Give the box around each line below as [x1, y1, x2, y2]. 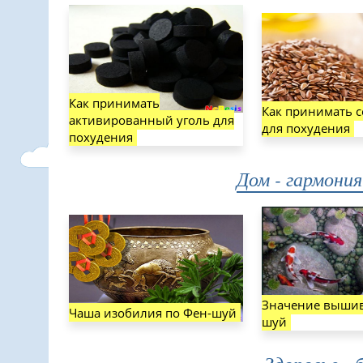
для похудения [262, 120, 350, 136]
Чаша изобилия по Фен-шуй [69, 305, 237, 321]
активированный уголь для [69, 112, 234, 128]
